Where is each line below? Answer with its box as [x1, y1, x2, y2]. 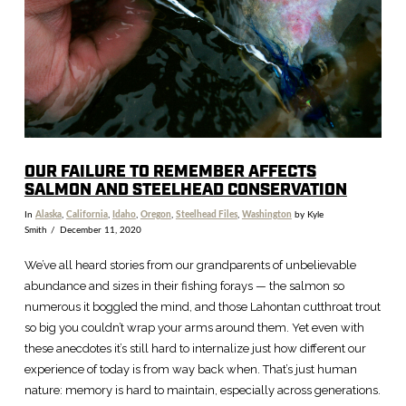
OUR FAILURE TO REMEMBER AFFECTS [24, 160, 316, 183]
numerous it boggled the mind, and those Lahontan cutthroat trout [24, 299, 381, 314]
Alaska [34, 210, 62, 220]
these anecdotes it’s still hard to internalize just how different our [24, 341, 366, 355]
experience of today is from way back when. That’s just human [24, 362, 357, 376]
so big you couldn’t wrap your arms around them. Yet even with [24, 320, 364, 334]
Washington [241, 210, 292, 220]
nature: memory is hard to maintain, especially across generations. [24, 382, 381, 397]
